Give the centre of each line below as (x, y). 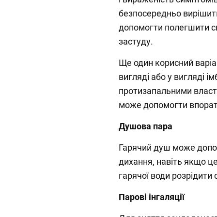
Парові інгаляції (152, 197)
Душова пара (146, 126)
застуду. (136, 42)
